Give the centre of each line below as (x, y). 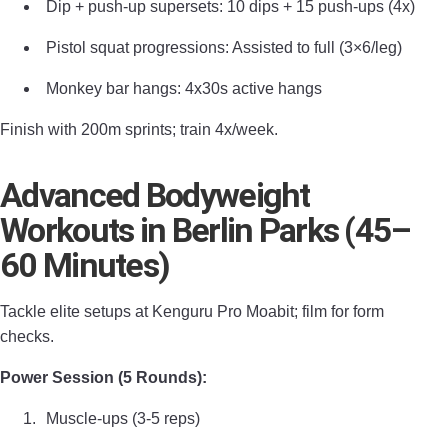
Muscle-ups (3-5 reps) (123, 418)
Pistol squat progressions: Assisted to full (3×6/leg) (224, 47)
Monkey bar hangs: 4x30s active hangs (184, 88)
